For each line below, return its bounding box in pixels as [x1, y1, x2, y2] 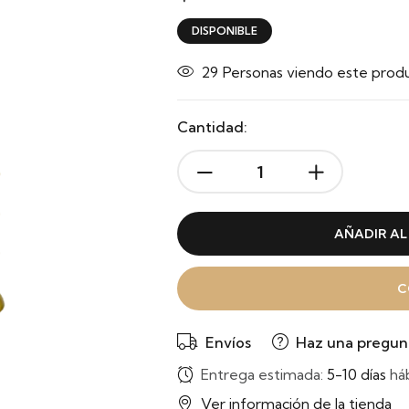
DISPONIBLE [192, 24, 257, 37]
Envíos [205, 332, 251, 351]
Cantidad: [177, 118, 247, 136]
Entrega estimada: [201, 365, 327, 384]
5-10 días [327, 365, 386, 384]
